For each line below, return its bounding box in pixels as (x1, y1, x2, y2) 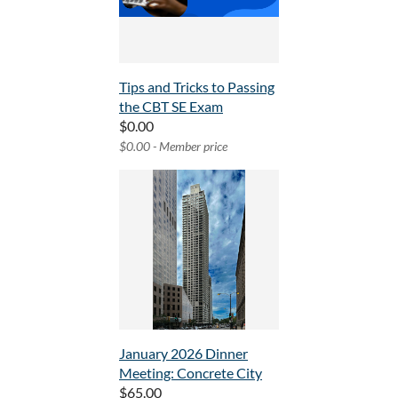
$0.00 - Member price (119, 139, 227, 155)
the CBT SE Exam (119, 98, 223, 115)
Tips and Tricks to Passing (119, 78, 275, 96)
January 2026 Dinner (119, 345, 248, 362)
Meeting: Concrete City (119, 364, 262, 382)
